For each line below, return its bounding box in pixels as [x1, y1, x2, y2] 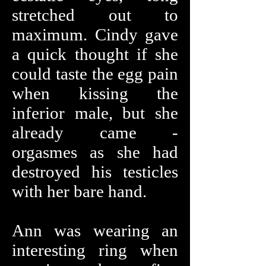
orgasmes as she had [12, 142, 178, 161]
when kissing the [12, 84, 178, 103]
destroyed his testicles [12, 162, 178, 181]
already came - [12, 123, 178, 142]
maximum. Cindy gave [12, 25, 178, 44]
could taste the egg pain [12, 64, 178, 83]
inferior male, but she [12, 103, 178, 122]
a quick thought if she [12, 45, 178, 64]
